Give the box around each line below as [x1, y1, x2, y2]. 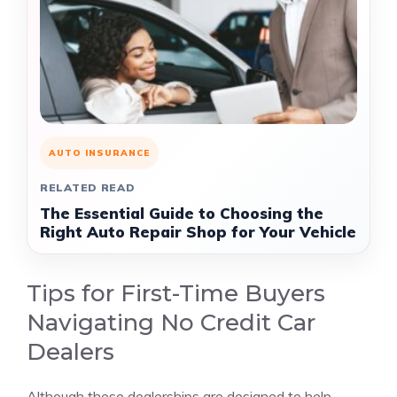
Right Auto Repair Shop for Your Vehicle [40, 222, 356, 241]
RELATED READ [40, 181, 136, 194]
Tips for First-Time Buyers [27, 279, 325, 307]
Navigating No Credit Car [27, 308, 315, 337]
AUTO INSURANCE [49, 147, 150, 159]
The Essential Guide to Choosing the [40, 204, 323, 222]
